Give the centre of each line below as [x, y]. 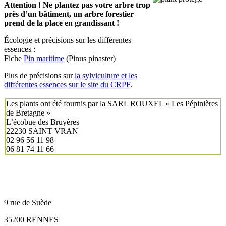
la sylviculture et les [106, 75]
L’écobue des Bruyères [43, 122]
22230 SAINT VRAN [42, 131]
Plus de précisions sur [39, 75]
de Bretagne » [28, 112]
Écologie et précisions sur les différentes [68, 40]
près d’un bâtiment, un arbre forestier [69, 14]
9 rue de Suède [28, 202]
